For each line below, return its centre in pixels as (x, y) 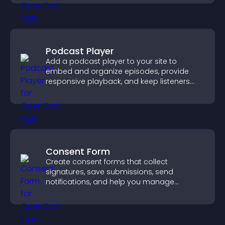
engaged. (63, 91)
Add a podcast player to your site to (111, 61)
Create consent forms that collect (107, 162)
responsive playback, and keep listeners (118, 81)
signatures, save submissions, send (109, 172)
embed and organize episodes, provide (117, 71)
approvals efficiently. (83, 192)
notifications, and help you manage (110, 182)
